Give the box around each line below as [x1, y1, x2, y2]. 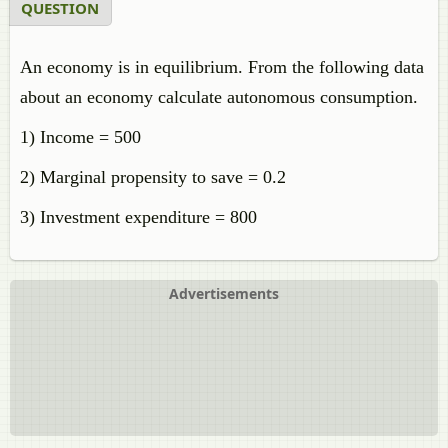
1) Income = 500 [20, 127, 141, 147]
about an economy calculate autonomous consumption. [20, 87, 418, 107]
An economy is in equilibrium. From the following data [20, 57, 424, 77]
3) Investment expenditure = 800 [20, 207, 257, 227]
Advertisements [169, 284, 279, 303]
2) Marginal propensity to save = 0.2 [20, 167, 286, 187]
